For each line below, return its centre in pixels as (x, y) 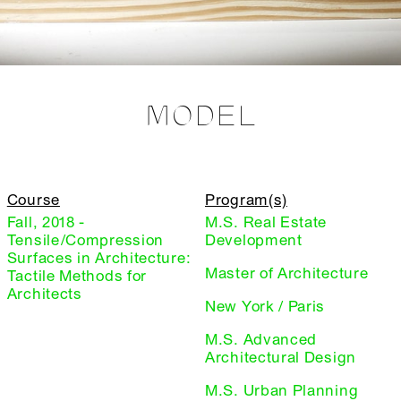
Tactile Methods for (77, 276)
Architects (44, 294)
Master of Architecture (287, 273)
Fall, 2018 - (46, 222)
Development (254, 240)
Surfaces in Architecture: (99, 258)
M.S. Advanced (261, 339)
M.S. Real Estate (266, 222)
